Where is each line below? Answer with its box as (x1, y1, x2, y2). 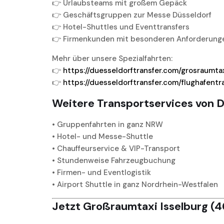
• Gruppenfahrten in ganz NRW (52, 119, 163, 130)
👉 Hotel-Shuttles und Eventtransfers (52, 22, 189, 32)
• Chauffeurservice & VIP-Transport (52, 143, 180, 154)
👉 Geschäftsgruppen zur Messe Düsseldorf (52, 10, 211, 20)
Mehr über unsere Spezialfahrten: (52, 53, 172, 64)
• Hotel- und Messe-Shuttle (52, 131, 153, 142)
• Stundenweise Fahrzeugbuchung (52, 155, 175, 166)
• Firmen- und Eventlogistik (52, 167, 151, 178)
